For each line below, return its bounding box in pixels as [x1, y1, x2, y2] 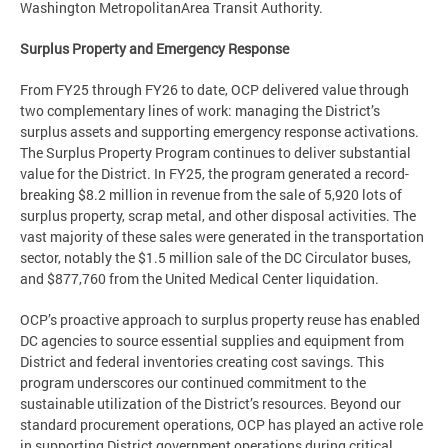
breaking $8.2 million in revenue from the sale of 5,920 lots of [20, 184, 402, 204]
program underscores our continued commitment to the [20, 372, 366, 392]
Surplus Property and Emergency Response [20, 38, 289, 58]
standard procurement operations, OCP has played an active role [20, 414, 423, 434]
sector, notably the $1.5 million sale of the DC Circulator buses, [20, 247, 411, 267]
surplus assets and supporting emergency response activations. [20, 121, 419, 141]
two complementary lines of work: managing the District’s [20, 100, 380, 120]
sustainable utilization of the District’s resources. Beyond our [20, 393, 401, 413]
